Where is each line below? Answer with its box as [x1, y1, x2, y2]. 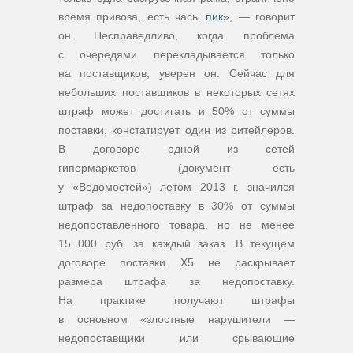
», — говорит [223, 10, 295, 23]
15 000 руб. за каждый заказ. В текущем [58, 237, 295, 250]
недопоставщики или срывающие [58, 332, 295, 344]
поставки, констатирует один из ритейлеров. [58, 124, 295, 136]
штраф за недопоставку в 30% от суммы [58, 199, 295, 212]
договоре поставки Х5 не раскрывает [58, 256, 295, 269]
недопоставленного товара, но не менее [58, 218, 295, 231]
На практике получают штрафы [58, 294, 295, 307]
